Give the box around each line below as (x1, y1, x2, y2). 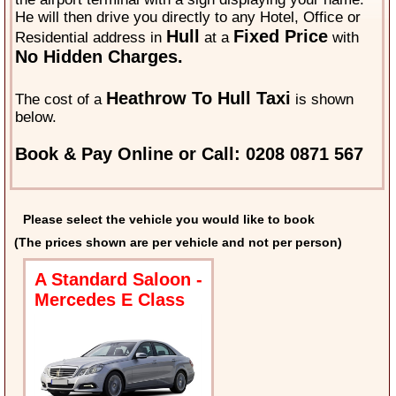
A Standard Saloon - (34, 270, 203, 290)
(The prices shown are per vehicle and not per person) (14, 235, 343, 250)
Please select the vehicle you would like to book (23, 212, 316, 227)
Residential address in (15, 29, 167, 47)
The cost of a (15, 91, 107, 109)
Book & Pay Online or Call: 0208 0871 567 (15, 144, 364, 164)
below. (15, 109, 57, 126)
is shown (291, 91, 354, 109)
